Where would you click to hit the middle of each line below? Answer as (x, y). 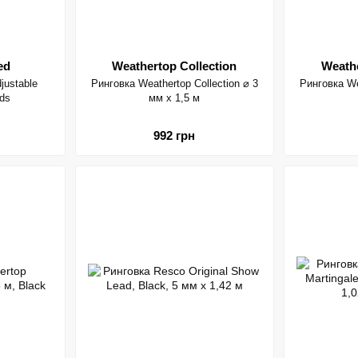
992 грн (175, 136)
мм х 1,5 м (175, 97)
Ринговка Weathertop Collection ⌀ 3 (174, 83)
